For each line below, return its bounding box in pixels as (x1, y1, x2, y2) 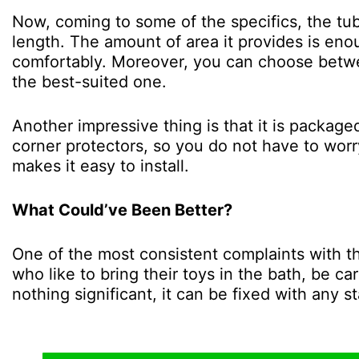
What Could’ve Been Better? (12, 200, 232, 220)
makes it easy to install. (12, 156, 189, 176)
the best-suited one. (12, 72, 167, 92)
